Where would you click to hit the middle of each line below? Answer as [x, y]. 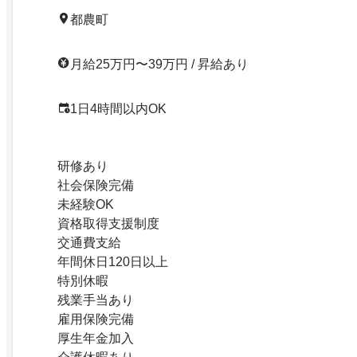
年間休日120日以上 [113, 262]
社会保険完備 [96, 186]
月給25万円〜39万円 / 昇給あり [159, 65]
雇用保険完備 [96, 320]
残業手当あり [96, 300]
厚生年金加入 [96, 339]
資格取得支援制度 [108, 224]
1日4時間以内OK [118, 109]
